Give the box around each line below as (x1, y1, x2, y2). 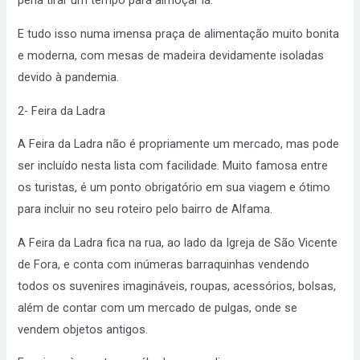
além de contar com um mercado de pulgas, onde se (18, 300, 298, 315)
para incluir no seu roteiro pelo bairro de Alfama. (18, 202, 273, 217)
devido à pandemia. (18, 70, 120, 85)
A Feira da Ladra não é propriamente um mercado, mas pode (18, 137, 340, 152)
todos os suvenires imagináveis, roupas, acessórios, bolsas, (18, 278, 337, 293)
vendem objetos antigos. (18, 321, 149, 337)
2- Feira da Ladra (18, 103, 106, 118)
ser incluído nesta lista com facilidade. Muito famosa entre (18, 158, 329, 174)
